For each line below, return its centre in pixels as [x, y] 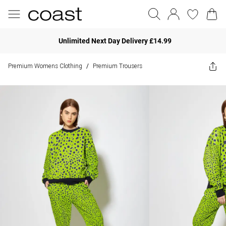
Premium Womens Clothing [45, 66]
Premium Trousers [118, 66]
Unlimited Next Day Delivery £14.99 [115, 41]
